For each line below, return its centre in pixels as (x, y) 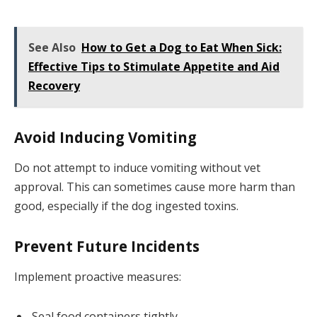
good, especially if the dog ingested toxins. (126, 206)
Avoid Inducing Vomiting (105, 137)
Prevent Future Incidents (107, 246)
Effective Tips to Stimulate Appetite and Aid (154, 66)
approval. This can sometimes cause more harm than (155, 186)
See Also (52, 47)
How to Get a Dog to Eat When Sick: (181, 47)
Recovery (54, 85)
